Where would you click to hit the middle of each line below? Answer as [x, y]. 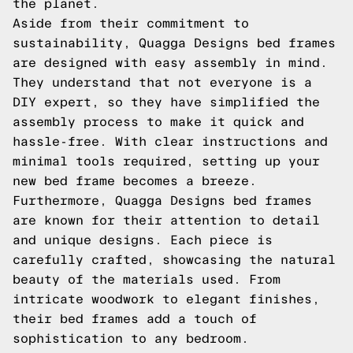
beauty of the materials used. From [147, 279]
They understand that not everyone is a [162, 82]
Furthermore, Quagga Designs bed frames [162, 201]
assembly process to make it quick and [158, 122]
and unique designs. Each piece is [143, 240]
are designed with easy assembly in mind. [170, 63]
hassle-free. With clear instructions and [170, 141]
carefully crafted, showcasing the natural [174, 260]
